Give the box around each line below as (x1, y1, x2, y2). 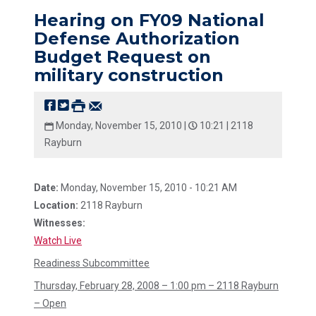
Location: (34, 200, 78, 211)
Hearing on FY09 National (34, 10, 265, 30)
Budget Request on (34, 47, 211, 67)
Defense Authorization (34, 28, 240, 49)
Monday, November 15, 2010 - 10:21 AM (59, 182, 237, 193)
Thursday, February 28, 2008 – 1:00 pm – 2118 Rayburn (34, 280, 279, 291)
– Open (34, 298, 66, 309)
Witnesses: (34, 217, 85, 229)
